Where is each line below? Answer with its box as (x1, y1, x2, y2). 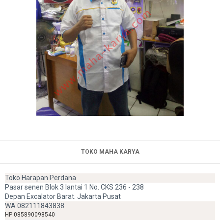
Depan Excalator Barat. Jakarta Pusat (5, 192, 121, 200)
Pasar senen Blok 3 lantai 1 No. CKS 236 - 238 (5, 183, 144, 191)
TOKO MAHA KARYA (81, 148, 139, 155)
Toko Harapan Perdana (5, 173, 76, 182)
